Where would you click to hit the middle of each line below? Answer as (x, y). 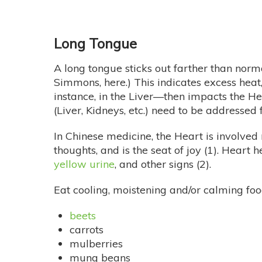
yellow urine (84, 164)
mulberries (96, 244)
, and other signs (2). (163, 164)
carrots (87, 230)
